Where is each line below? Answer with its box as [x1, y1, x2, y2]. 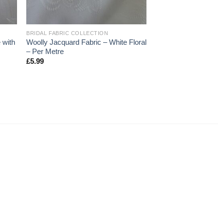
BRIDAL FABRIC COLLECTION [26, 30, 109, 36]
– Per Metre [26, 47, 64, 55]
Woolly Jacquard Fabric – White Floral [26, 38, 147, 46]
